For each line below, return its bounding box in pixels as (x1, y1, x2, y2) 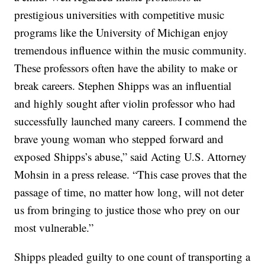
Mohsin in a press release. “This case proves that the (14, 167, 247, 182)
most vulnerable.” (14, 220, 94, 235)
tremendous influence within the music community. (14, 43, 247, 58)
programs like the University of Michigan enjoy (14, 25, 229, 40)
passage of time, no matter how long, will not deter (14, 185, 244, 200)
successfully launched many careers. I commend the (14, 114, 247, 129)
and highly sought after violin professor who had (14, 96, 236, 111)
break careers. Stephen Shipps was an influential (14, 78, 232, 93)
